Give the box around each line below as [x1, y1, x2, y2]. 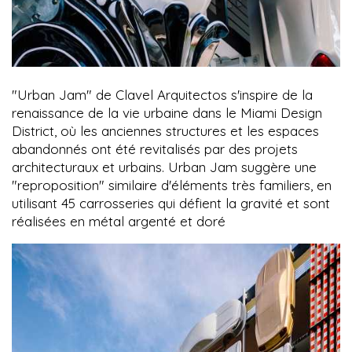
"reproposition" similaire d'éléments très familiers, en [12, 177, 332, 194]
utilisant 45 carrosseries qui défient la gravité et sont [12, 195, 330, 212]
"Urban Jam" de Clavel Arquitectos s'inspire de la [12, 86, 313, 104]
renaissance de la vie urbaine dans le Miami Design [12, 104, 322, 122]
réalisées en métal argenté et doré [12, 213, 225, 230]
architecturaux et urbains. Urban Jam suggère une [12, 159, 317, 176]
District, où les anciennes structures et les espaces [12, 123, 319, 140]
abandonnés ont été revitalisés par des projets [12, 141, 298, 158]
